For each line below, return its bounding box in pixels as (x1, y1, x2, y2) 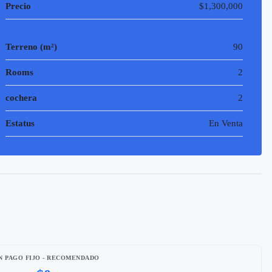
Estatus (5, 118, 35, 128)
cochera (5, 93, 38, 103)
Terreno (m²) (5, 42, 58, 52)
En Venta (208, 118, 243, 128)
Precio (5, 1, 32, 11)
